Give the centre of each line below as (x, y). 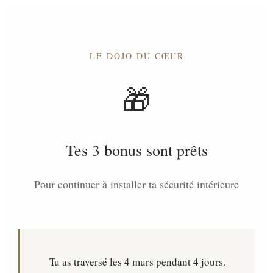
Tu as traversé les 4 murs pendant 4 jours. (137, 262)
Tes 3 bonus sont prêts (136, 150)
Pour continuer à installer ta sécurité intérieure (136, 184)
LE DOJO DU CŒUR (136, 56)
